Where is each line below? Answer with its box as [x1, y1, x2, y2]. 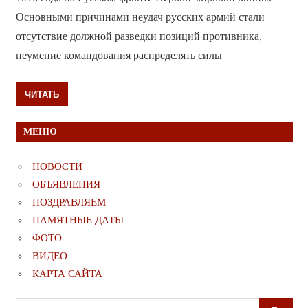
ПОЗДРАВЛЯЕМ [32, 197, 106, 208]
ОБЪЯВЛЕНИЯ [32, 179, 100, 190]
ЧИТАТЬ [24, 88, 59, 100]
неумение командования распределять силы [15, 49, 222, 62]
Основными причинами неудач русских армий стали [15, 11, 265, 23]
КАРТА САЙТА [32, 268, 102, 280]
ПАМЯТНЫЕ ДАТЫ [32, 214, 124, 226]
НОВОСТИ [32, 161, 82, 173]
